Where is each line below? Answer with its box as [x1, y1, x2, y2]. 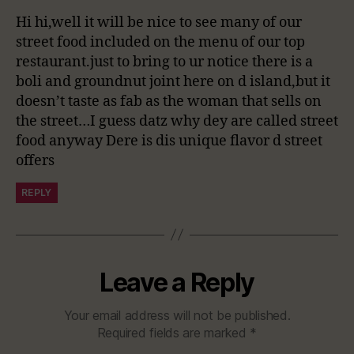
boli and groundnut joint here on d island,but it [16, 72, 330, 91]
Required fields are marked [96, 324, 250, 341]
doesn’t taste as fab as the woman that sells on [16, 92, 322, 111]
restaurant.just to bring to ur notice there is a [16, 52, 313, 71]
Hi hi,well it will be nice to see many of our [16, 13, 302, 32]
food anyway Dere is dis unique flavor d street [16, 131, 322, 150]
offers [16, 151, 55, 170]
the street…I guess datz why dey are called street [16, 111, 338, 130]
